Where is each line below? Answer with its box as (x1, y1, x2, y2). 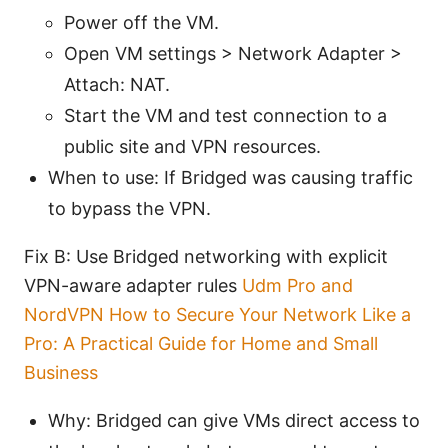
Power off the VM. (64, 12, 219, 34)
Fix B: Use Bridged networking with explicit (24, 246, 388, 268)
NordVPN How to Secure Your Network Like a (24, 304, 411, 326)
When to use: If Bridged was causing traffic (48, 167, 413, 189)
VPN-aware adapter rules (24, 275, 242, 297)
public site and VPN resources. (64, 136, 321, 158)
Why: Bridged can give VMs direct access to (48, 410, 420, 432)
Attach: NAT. (64, 74, 170, 96)
